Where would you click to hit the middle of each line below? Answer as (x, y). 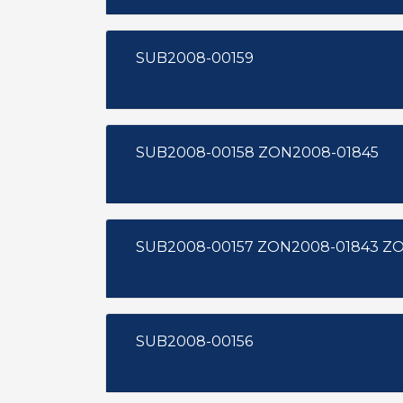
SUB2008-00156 (194, 341)
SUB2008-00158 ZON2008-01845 (318, 152)
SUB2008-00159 (195, 58)
